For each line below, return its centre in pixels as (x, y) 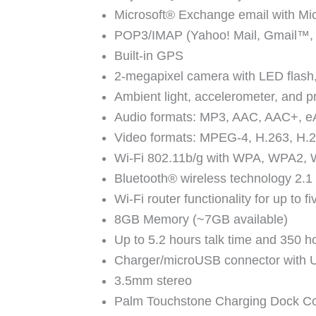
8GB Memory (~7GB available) (201, 219)
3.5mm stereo (153, 280)
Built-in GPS (149, 55)
